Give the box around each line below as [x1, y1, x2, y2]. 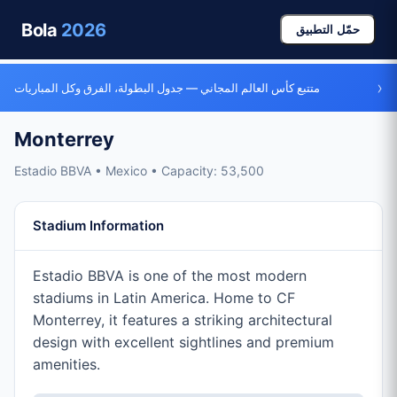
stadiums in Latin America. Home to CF [33, 289, 295, 307]
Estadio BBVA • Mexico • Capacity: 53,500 [14, 163, 264, 178]
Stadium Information [33, 217, 164, 234]
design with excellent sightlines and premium [33, 333, 334, 351]
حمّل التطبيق [296, 23, 360, 36]
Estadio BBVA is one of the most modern [33, 267, 307, 284]
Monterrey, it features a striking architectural [33, 311, 332, 329]
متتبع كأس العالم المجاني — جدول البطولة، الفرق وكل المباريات [14, 81, 320, 95]
